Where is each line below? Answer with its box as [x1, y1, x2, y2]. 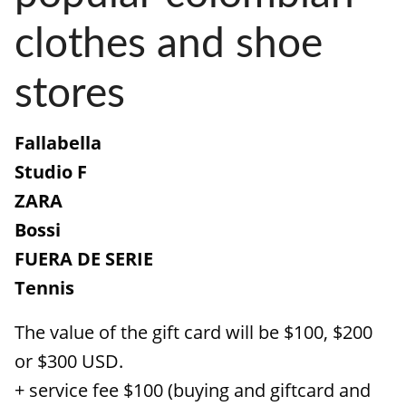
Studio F [14, 159, 87, 184]
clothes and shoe [14, 24, 323, 65]
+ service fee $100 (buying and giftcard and [14, 378, 371, 402]
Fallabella [14, 130, 101, 155]
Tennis [14, 275, 74, 300]
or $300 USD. [14, 349, 123, 373]
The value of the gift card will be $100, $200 [14, 320, 372, 344]
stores [14, 73, 125, 115]
